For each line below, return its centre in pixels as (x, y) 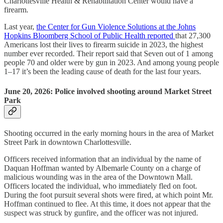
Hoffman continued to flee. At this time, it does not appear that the (107, 204)
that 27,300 (193, 36)
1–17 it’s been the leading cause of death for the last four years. (103, 72)
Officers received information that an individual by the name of (103, 159)
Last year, (20, 27)
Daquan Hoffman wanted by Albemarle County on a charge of (102, 168)
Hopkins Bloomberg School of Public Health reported (90, 36)
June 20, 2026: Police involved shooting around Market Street (108, 91)
